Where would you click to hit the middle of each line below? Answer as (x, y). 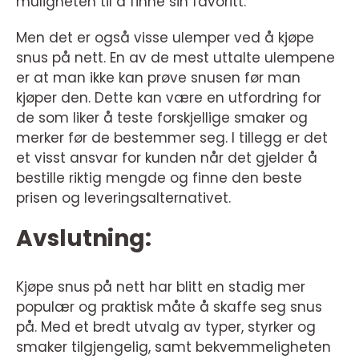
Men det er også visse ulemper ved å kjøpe (165, 38)
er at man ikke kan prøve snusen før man (158, 78)
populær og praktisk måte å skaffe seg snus (169, 307)
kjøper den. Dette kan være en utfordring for (169, 98)
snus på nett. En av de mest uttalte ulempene (175, 58)
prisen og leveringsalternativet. (123, 198)
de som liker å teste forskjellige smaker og (162, 118)
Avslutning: (84, 239)
